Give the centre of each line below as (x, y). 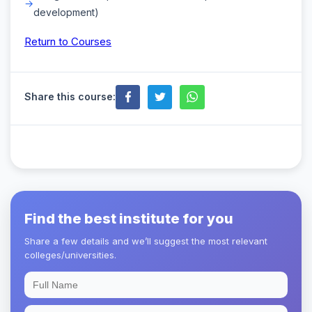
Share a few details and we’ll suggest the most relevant (146, 241)
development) (66, 12)
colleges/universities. (70, 255)
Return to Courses (68, 41)
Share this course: (70, 97)
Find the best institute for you (129, 218)
